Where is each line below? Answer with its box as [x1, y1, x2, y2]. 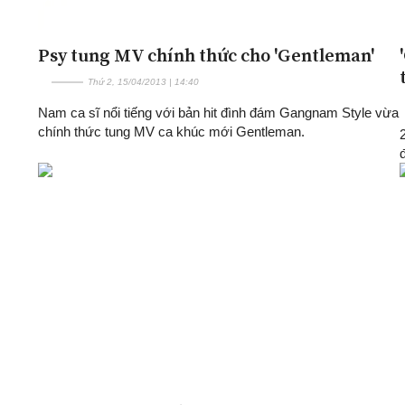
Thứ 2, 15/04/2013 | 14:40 [88, 76, 199, 87]
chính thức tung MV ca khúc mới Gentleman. [38, 123, 305, 139]
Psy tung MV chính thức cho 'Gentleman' [38, 42, 374, 68]
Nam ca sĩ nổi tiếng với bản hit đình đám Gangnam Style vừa [38, 104, 399, 120]
